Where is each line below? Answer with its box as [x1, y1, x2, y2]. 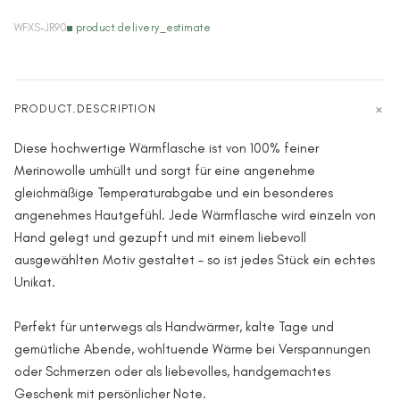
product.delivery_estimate [76, 21, 211, 34]
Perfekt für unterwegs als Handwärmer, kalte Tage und [14, 319, 334, 335]
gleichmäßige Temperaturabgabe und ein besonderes [14, 185, 333, 201]
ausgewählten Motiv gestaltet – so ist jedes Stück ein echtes [14, 252, 375, 268]
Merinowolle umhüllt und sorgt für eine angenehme [14, 162, 315, 179]
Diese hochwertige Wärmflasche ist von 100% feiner [14, 140, 319, 156]
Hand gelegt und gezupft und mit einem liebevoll [14, 229, 306, 246]
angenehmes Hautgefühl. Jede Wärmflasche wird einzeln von [14, 207, 376, 223]
